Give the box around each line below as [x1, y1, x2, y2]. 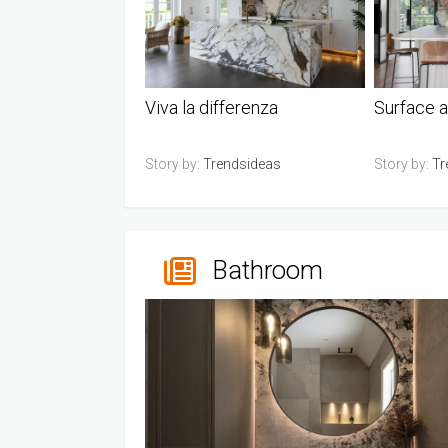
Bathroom [212, 255, 323, 286]
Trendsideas [203, 155, 281, 172]
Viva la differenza [145, 96, 278, 118]
